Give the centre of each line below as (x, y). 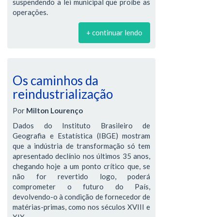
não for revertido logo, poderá (81, 176)
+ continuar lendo (114, 32)
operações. (30, 12)
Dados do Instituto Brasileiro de (81, 125)
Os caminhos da (55, 80)
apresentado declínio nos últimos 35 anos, (81, 156)
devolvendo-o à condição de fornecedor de (81, 197)
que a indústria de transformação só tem (81, 146)
